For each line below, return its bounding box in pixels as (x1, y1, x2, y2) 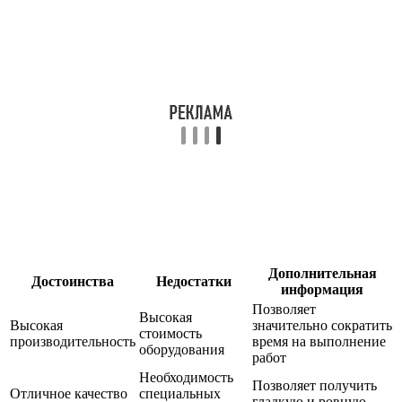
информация (281, 281, 363, 297)
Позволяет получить (252, 377, 377, 393)
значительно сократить (252, 317, 392, 333)
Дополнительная (267, 265, 377, 281)
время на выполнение (252, 333, 386, 349)
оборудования (139, 341, 224, 357)
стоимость (139, 325, 202, 341)
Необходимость (139, 369, 233, 385)
